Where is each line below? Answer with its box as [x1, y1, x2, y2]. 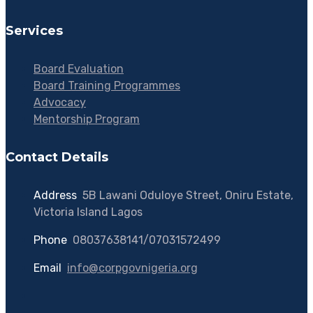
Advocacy [34, 95, 86, 109]
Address [34, 188, 77, 202]
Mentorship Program [34, 112, 140, 126]
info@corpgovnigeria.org [67, 261, 198, 275]
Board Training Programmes [34, 78, 180, 92]
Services [6, 22, 63, 38]
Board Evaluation [34, 61, 124, 75]
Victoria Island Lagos [34, 205, 143, 219]
